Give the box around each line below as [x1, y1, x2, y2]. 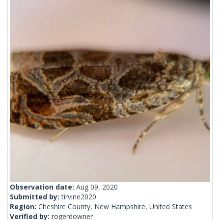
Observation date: [10, 182, 76, 192]
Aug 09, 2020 [76, 182, 118, 192]
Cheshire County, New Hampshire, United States [38, 202, 192, 212]
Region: [10, 202, 38, 212]
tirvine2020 [61, 192, 96, 202]
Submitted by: [10, 192, 61, 202]
